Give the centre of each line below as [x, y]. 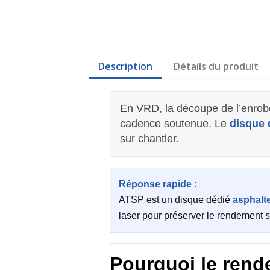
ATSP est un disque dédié [176, 200]
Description [125, 66]
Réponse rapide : [158, 184]
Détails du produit [216, 66]
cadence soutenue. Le [175, 124]
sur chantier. [149, 139]
